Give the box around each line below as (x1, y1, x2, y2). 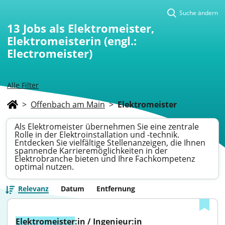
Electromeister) (7, 46, 92, 61)
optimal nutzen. (15, 161, 74, 172)
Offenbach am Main (31, 99, 105, 110)
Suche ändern (179, 9, 218, 17)
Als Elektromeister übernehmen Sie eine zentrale (15, 121, 199, 132)
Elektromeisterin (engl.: (7, 33, 137, 48)
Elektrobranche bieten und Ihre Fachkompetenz (15, 153, 195, 164)
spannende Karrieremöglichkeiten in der (15, 145, 168, 156)
